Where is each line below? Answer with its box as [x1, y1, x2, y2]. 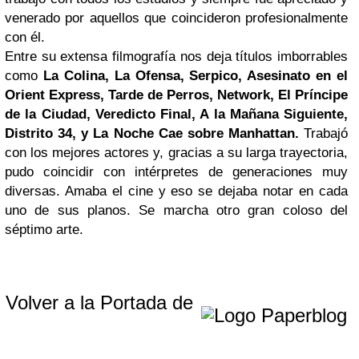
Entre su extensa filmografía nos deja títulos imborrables [5, 49, 348, 64]
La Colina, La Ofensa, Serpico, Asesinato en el [42, 68, 348, 83]
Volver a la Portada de [6, 292, 199, 313]
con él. [5, 30, 45, 45]
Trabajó [298, 126, 348, 141]
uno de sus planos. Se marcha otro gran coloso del [5, 203, 348, 218]
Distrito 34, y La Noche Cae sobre [5, 126, 228, 141]
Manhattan [228, 126, 295, 141]
